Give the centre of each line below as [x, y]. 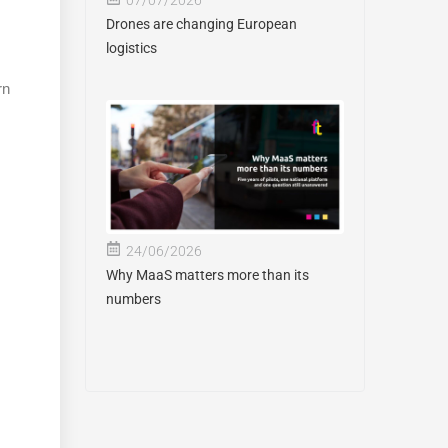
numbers [133, 298]
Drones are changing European [201, 23]
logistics [131, 47]
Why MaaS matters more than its [207, 274]
